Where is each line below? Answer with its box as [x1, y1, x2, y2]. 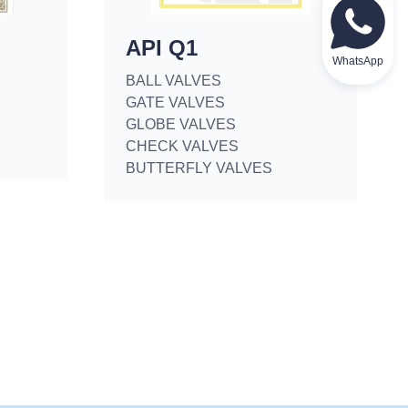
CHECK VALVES [126, 138, 239, 154]
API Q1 [126, 36, 198, 60]
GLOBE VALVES [126, 117, 236, 132]
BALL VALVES [126, 73, 221, 88]
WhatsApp [332, 55, 383, 68]
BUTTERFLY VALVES [126, 160, 272, 176]
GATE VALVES [126, 95, 225, 110]
